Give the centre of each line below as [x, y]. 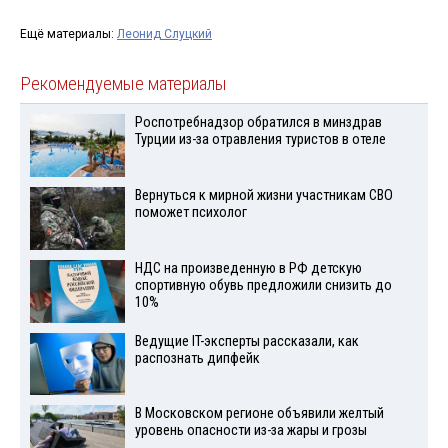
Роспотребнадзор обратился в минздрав [258, 123]
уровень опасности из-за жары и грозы [250, 431]
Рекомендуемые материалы [123, 84]
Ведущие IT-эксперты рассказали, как [246, 341]
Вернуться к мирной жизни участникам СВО [263, 196]
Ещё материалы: [68, 34]
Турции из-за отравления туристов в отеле [260, 140]
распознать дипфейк [197, 358]
